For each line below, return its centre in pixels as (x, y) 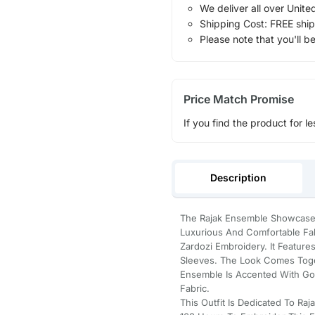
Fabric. (194, 288)
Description (239, 177)
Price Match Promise (238, 99)
